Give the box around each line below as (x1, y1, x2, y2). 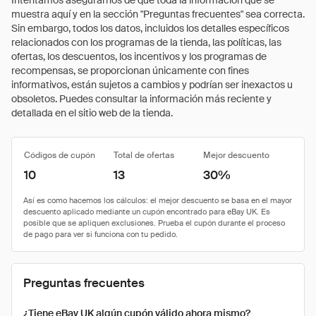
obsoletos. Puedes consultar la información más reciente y (11, 92, 272, 105)
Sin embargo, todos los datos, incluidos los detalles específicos (11, 22, 289, 35)
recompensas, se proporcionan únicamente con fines (11, 64, 249, 77)
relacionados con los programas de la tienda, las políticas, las (11, 36, 281, 49)
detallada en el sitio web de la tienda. (11, 107, 173, 119)
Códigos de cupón (24, 150, 95, 161)
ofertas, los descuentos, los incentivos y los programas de (11, 50, 267, 63)
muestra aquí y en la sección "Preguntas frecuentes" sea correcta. (11, 8, 305, 20)
